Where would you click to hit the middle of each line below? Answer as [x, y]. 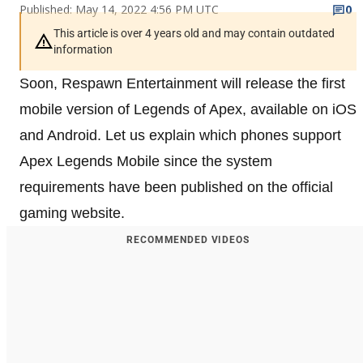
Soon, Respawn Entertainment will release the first [182, 83]
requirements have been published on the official [176, 187]
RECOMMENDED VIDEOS [188, 239]
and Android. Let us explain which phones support [180, 135]
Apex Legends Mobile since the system [146, 161]
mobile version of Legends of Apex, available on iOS [188, 109]
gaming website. [72, 213]
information [83, 49]
